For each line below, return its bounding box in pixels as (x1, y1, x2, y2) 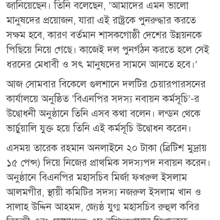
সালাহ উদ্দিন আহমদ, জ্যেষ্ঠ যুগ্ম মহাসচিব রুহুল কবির (6, 200, 200, 213)
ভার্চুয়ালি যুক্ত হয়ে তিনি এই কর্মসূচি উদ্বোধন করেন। (6, 122, 192, 135)
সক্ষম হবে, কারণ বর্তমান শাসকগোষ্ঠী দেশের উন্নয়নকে (6, 28, 202, 41)
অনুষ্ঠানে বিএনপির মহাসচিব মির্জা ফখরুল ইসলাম (6, 171, 188, 184)
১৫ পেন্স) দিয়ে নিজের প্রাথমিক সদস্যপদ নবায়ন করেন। (6, 156, 211, 169)
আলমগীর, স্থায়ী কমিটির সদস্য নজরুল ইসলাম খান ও (6, 186, 202, 198)
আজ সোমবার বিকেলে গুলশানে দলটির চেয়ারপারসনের (6, 78, 206, 90)
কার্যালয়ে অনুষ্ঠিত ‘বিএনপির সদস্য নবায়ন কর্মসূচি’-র (6, 92, 200, 105)
